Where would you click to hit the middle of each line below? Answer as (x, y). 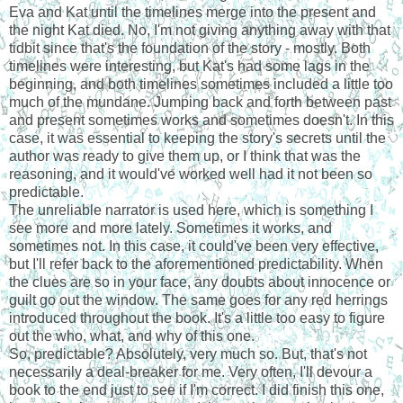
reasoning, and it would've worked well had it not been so (191, 174)
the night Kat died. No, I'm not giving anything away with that (200, 30)
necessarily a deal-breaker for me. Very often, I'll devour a (191, 372)
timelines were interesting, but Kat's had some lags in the (189, 66)
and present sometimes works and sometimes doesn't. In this (201, 120)
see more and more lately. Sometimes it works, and (170, 228)
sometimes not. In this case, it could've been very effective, (194, 246)
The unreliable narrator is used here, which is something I (191, 210)
